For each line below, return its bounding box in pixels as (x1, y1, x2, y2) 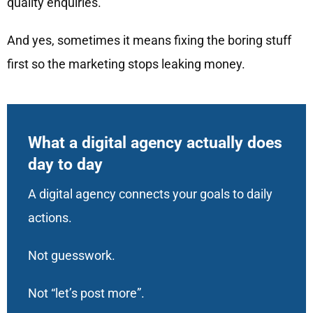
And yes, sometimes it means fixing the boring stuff (6, 32, 291, 48)
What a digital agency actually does (27, 133, 282, 152)
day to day (27, 154, 103, 174)
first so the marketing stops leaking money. (6, 56, 245, 71)
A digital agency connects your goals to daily (27, 186, 272, 201)
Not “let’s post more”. (27, 285, 145, 300)
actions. (27, 210, 72, 225)
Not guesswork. (27, 247, 115, 263)
